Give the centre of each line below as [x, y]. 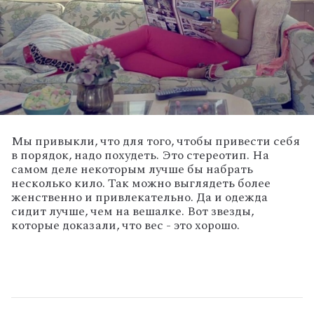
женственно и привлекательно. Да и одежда [139, 197]
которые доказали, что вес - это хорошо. [125, 225]
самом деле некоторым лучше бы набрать [132, 169]
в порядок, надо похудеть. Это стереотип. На [140, 155]
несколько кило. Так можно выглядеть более [141, 183]
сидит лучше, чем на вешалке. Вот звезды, [132, 211]
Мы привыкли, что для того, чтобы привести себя [156, 141]
